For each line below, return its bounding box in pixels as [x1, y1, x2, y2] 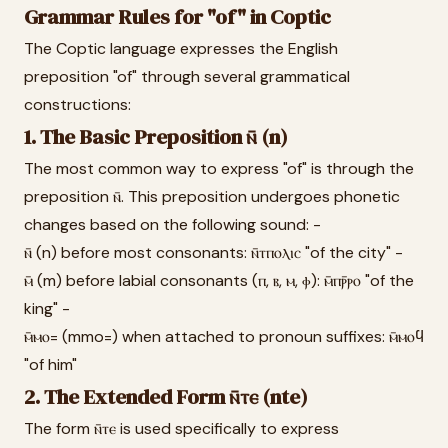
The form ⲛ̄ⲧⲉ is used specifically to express [24, 418, 339, 439]
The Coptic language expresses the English [24, 38, 338, 59]
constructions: [24, 94, 131, 115]
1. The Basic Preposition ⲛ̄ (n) [24, 123, 288, 151]
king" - [24, 298, 70, 319]
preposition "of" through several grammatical [24, 66, 350, 87]
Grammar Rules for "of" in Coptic [24, 3, 331, 31]
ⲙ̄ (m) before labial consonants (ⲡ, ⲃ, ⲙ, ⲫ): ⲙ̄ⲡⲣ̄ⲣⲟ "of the [24, 270, 414, 291]
